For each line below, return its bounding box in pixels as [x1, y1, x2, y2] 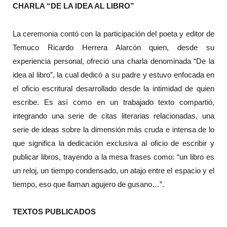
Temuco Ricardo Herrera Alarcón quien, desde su [12, 43, 215, 52]
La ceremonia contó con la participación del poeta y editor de [12, 29, 215, 38]
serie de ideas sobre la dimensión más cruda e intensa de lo [12, 125, 215, 134]
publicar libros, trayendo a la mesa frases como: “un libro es [12, 152, 215, 161]
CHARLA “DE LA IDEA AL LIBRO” [12, 2, 134, 11]
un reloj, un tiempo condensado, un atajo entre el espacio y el [12, 166, 215, 175]
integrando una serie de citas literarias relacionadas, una [12, 111, 215, 120]
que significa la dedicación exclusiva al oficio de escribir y [12, 138, 215, 147]
